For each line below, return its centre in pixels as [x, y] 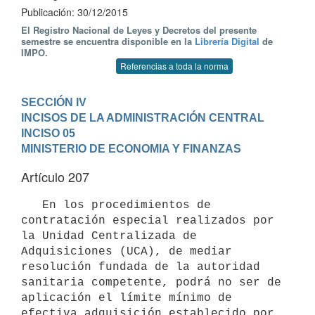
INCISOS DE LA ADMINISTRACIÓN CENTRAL [143, 117]
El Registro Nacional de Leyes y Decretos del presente [139, 30]
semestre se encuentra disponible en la [108, 41]
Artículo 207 [55, 176]
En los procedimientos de [32, 205]
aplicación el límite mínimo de [127, 298]
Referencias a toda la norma [174, 66]
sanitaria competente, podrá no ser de [151, 282]
